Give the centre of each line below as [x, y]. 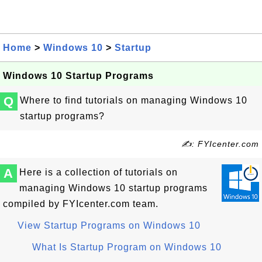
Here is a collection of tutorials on [99, 172]
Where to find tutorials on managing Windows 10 [134, 100]
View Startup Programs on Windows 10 [109, 225]
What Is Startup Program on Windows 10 [127, 247]
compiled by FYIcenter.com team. [81, 204]
